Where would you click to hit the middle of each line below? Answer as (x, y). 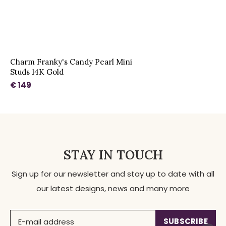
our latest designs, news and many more (113, 189)
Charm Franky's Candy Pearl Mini (71, 62)
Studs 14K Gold (37, 72)
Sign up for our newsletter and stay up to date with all (113, 174)
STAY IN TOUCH (113, 155)
